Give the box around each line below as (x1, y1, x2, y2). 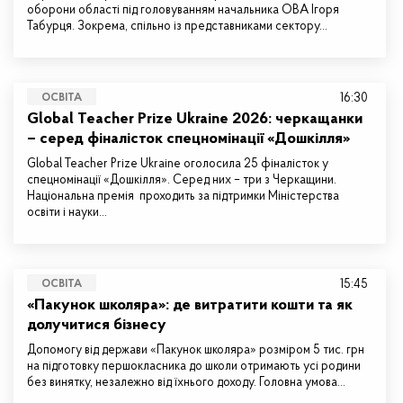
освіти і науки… (27, 206, 107, 219)
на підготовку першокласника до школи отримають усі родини (27, 360, 361, 373)
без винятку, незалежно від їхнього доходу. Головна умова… (27, 376, 345, 390)
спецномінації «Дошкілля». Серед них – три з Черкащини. (27, 174, 336, 187)
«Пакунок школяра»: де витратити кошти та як (27, 297, 353, 314)
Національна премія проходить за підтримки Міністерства (27, 190, 339, 203)
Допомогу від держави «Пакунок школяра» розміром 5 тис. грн (27, 344, 364, 357)
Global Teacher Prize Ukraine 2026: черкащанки (27, 111, 363, 128)
